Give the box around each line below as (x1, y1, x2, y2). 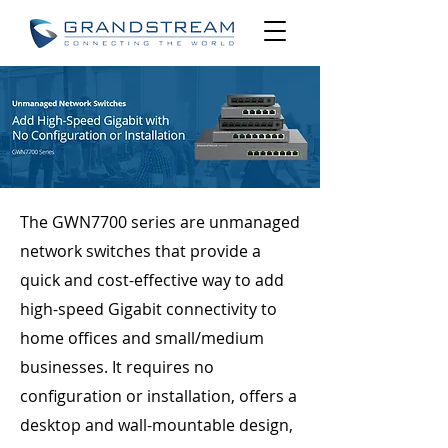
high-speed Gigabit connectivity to (20, 298, 277, 320)
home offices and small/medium (20, 327, 264, 349)
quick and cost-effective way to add (20, 269, 284, 291)
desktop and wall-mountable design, (20, 414, 293, 436)
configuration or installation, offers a (20, 385, 297, 407)
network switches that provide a (20, 240, 261, 262)
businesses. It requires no (20, 356, 214, 378)
